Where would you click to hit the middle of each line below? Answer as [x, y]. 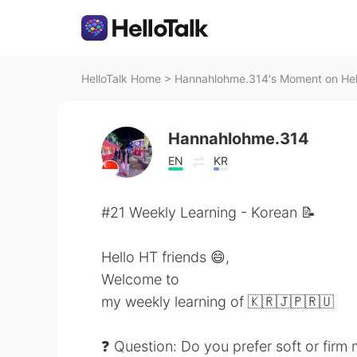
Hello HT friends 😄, [165, 257]
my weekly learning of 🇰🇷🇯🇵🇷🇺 [218, 302]
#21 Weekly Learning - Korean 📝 [208, 212]
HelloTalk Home [121, 78]
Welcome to [140, 279]
